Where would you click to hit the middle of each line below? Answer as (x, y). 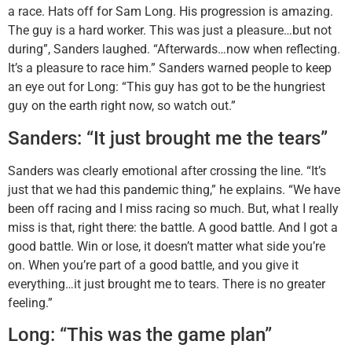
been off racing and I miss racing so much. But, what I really (173, 208)
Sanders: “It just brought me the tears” (168, 138)
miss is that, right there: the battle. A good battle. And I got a (173, 227)
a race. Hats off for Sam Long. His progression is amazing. (170, 12)
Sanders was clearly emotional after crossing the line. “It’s (167, 170)
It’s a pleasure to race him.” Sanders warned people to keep (170, 68)
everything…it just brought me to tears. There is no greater (167, 284)
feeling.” (30, 302)
